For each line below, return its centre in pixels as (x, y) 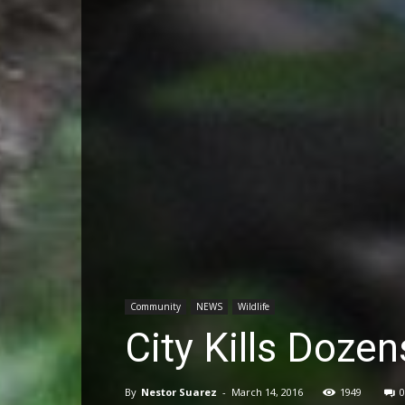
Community (155, 307)
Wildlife (254, 307)
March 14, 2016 (267, 392)
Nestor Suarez (179, 392)
